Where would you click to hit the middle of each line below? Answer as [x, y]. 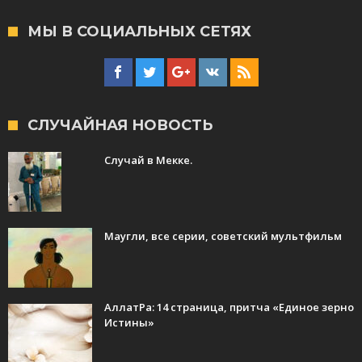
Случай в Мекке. [148, 160]
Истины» [129, 322]
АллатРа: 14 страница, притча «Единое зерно [229, 307]
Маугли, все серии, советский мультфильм [223, 236]
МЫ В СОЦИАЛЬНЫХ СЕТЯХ [139, 31]
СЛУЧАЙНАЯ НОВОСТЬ [120, 125]
